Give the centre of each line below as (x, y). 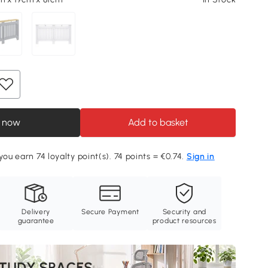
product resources (184, 221)
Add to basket (158, 123)
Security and (184, 212)
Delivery (36, 212)
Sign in (200, 157)
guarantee (36, 221)
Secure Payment (110, 212)
